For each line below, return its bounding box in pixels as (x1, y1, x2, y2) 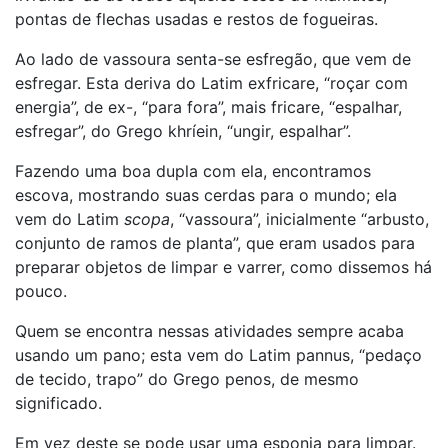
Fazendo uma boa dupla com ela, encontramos (15, 161, 371, 181)
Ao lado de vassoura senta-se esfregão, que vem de (15, 49, 411, 69)
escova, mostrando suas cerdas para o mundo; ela (15, 185, 397, 205)
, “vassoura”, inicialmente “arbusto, (170, 209, 429, 229)
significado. (15, 393, 102, 413)
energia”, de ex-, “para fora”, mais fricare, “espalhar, (15, 97, 402, 117)
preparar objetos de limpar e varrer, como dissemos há (15, 257, 432, 277)
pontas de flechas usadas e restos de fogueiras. (15, 9, 378, 29)
